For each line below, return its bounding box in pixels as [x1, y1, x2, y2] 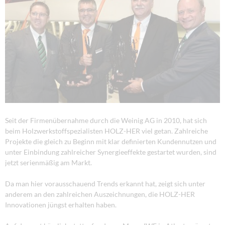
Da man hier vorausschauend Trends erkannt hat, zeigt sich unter [5, 179, 205, 188]
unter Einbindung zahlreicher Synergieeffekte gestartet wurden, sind [5, 147, 216, 156]
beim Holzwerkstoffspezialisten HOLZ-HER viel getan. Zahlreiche [5, 126, 208, 135]
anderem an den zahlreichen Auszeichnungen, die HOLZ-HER [5, 189, 195, 198]
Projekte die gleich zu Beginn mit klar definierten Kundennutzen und [5, 137, 216, 146]
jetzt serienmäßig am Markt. [5, 158, 92, 167]
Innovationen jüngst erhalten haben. [5, 200, 117, 209]
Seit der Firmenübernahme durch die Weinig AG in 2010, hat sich [5, 116, 207, 125]
